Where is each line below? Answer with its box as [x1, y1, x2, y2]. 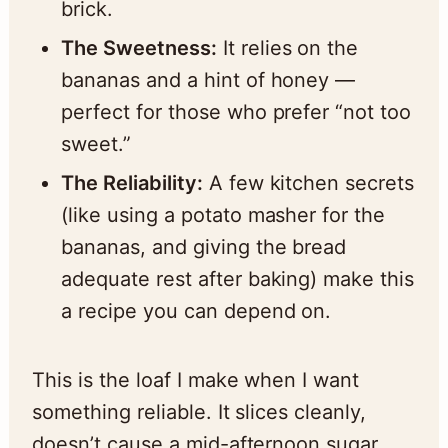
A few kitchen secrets [202, 170, 415, 195]
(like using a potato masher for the [60, 202, 386, 227]
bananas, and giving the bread [60, 234, 347, 259]
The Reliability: [60, 170, 203, 195]
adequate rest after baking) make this [60, 266, 415, 291]
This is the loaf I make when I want [31, 367, 360, 392]
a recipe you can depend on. [60, 298, 332, 323]
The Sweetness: [60, 35, 217, 60]
